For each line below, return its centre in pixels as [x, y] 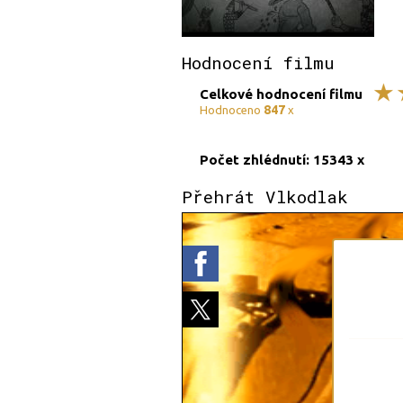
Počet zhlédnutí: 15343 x [282, 159]
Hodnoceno [232, 109]
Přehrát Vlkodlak [265, 197]
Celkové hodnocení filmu [281, 94]
